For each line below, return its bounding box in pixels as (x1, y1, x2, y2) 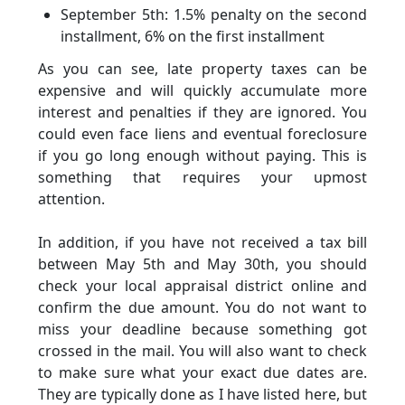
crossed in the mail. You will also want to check (38, 341, 367, 362)
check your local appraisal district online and (38, 276, 367, 297)
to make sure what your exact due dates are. (38, 363, 367, 383)
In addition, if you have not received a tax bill (38, 232, 367, 253)
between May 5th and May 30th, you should (38, 254, 367, 275)
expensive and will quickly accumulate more (38, 80, 367, 101)
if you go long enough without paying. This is (38, 146, 367, 166)
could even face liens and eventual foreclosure (38, 124, 367, 145)
